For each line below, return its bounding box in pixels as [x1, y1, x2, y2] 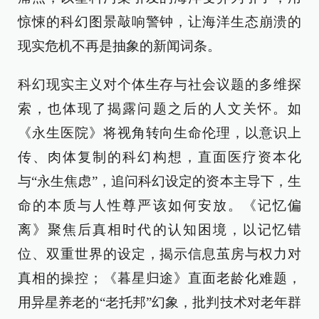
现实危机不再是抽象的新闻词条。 [18, 38, 221, 53]
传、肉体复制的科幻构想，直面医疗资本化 [18, 150, 301, 164]
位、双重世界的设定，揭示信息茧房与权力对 [18, 246, 301, 261]
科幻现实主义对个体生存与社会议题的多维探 [18, 77, 301, 92]
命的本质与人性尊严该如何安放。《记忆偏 [18, 198, 301, 213]
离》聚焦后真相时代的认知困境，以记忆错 [18, 222, 301, 237]
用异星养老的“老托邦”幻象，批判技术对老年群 [18, 295, 301, 310]
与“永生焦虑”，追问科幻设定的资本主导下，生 [18, 174, 301, 189]
